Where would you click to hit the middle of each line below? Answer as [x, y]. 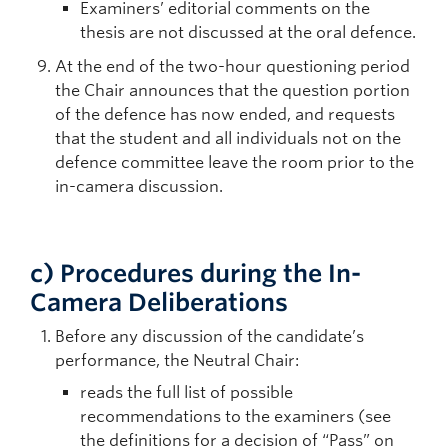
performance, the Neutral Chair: [177, 360]
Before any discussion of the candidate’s [209, 336]
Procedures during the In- [210, 273]
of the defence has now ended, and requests [225, 114]
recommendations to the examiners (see [235, 416]
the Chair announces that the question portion [232, 90]
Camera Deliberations [159, 302]
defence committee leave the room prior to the [234, 162]
